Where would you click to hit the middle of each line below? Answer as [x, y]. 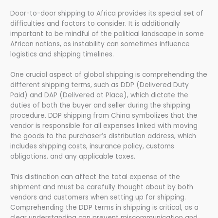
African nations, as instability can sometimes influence [100, 44]
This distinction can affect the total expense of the [95, 177]
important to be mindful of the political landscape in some [107, 34]
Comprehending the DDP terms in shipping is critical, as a [105, 207]
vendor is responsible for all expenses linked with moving [104, 126]
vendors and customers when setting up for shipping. [98, 197]
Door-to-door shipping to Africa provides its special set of [107, 13]
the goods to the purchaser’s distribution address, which [103, 136]
